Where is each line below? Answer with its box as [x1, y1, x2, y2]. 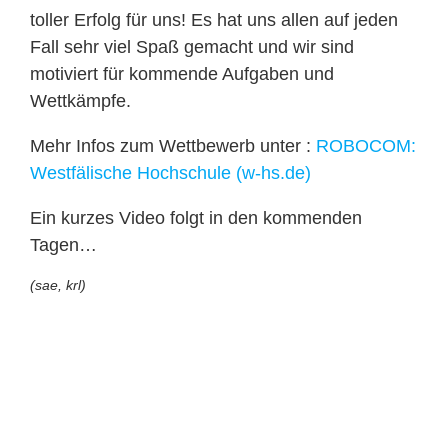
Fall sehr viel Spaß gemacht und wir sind [29, 37, 354, 57]
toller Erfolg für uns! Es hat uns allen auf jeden [29, 10, 398, 30]
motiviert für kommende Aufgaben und [29, 64, 334, 84]
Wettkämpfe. [29, 91, 131, 111]
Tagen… [29, 235, 97, 255]
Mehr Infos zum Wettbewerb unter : [29, 136, 316, 156]
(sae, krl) [29, 277, 86, 293]
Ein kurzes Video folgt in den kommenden [29, 208, 362, 228]
